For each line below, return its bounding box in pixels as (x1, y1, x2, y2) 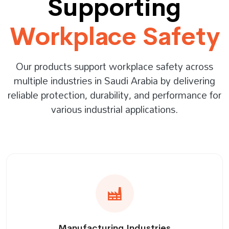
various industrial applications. (51, 100, 178, 119)
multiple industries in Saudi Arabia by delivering (14, 71, 215, 90)
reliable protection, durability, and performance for (8, 85, 221, 105)
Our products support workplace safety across (16, 57, 213, 76)
